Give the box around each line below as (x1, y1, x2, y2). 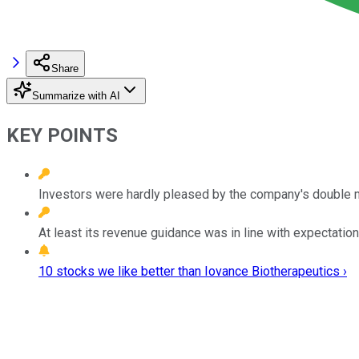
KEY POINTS (6, 123, 118, 147)
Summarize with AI (32, 89, 120, 102)
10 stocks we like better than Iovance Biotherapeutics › (38, 263, 347, 279)
